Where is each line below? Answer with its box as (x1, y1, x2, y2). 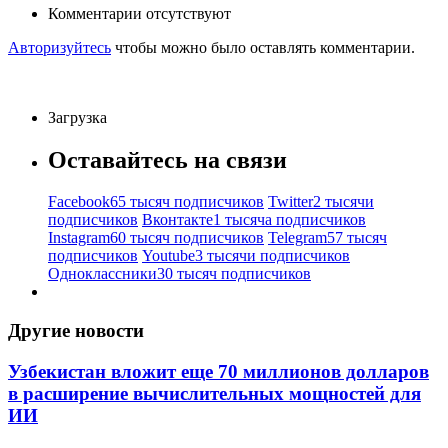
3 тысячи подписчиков (195, 247, 350, 265)
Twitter (268, 193, 313, 211)
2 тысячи (313, 193, 374, 211)
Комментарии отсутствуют (48, 4, 231, 22)
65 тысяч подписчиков (110, 193, 264, 211)
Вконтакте (142, 211, 213, 229)
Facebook (48, 193, 110, 211)
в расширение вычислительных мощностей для (8, 382, 421, 404)
